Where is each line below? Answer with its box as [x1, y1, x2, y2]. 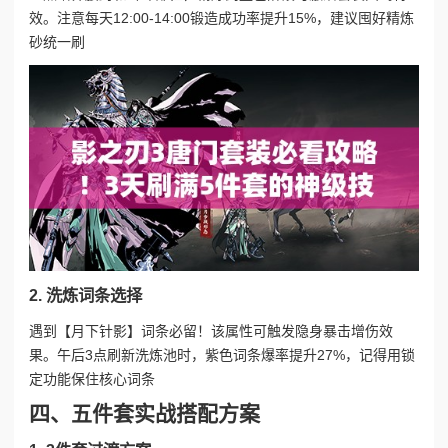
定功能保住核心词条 [29, 370, 155, 387]
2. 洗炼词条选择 [29, 286, 142, 305]
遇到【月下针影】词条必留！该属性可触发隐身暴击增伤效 [29, 322, 393, 339]
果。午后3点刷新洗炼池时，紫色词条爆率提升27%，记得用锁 [29, 346, 415, 363]
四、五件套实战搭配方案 [29, 402, 260, 426]
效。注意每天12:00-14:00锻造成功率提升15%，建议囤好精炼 [29, 9, 414, 26]
